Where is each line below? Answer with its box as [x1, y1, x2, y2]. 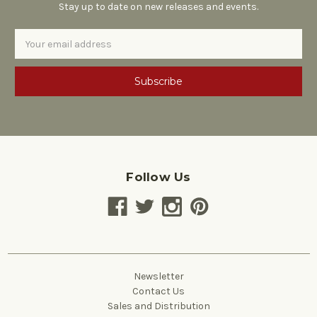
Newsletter [133, 270, 184, 283]
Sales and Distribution [107, 300, 210, 313]
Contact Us [132, 285, 185, 298]
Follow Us [126, 170, 191, 185]
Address [15, 45, 52, 58]
